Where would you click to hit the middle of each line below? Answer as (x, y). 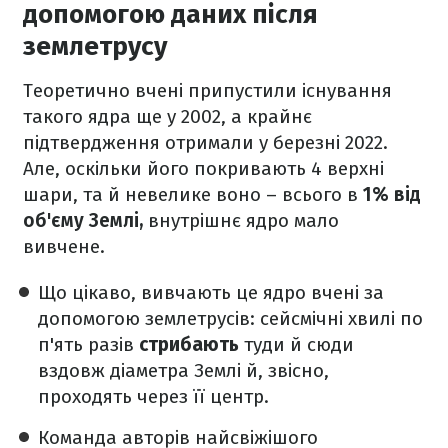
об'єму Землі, (83, 220)
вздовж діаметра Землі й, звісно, (183, 370)
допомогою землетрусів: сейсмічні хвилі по (230, 318)
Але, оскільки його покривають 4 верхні (203, 168)
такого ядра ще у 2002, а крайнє (167, 116)
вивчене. (64, 246)
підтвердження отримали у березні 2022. (205, 142)
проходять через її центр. (153, 396)
